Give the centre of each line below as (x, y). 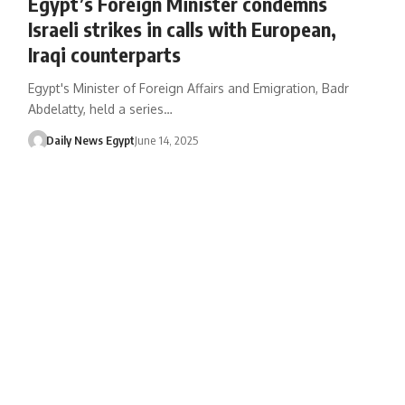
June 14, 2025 (167, 140)
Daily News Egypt (91, 140)
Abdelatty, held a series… (100, 108)
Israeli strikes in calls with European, (182, 28)
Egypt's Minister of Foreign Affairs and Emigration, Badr (188, 88)
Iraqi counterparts (104, 54)
